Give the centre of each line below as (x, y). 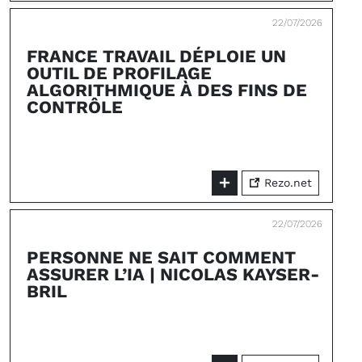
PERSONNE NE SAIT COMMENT (161, 257)
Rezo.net (286, 183)
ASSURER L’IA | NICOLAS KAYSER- (173, 274)
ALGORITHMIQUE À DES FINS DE (167, 90)
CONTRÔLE (75, 107)
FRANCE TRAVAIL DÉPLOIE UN (156, 56)
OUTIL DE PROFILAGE (119, 73)
